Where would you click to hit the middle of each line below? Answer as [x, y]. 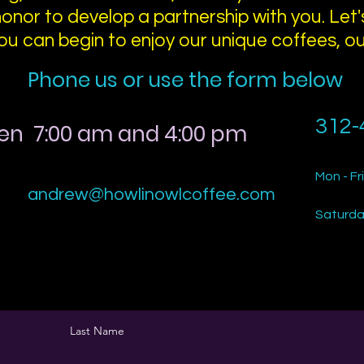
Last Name [97, 331]
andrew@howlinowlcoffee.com [152, 195]
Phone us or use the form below [185, 80]
